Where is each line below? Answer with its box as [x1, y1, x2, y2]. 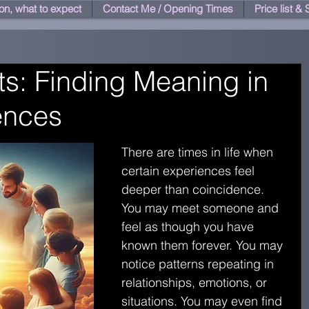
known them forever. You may [121, 237, 286, 253]
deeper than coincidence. [121, 181, 268, 197]
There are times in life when [121, 144, 277, 160]
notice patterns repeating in [121, 256, 277, 272]
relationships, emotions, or [121, 275, 270, 290]
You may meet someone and [121, 200, 282, 216]
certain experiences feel [121, 163, 258, 179]
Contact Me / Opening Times [103, 2, 233, 15]
